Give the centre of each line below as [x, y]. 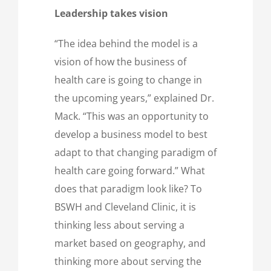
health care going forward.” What [130, 170]
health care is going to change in [128, 80]
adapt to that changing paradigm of [135, 152]
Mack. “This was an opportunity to [132, 116]
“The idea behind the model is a [126, 43]
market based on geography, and [130, 243]
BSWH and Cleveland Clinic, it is [125, 207]
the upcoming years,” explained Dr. [134, 98]
